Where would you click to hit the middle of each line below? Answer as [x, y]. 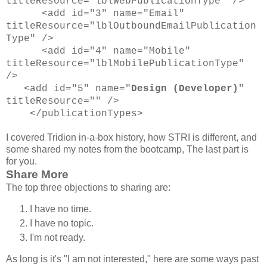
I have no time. [60, 209]
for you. [21, 162]
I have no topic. [62, 223]
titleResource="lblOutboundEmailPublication [131, 27]
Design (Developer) [185, 89]
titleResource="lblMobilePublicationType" [125, 64]
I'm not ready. [58, 237]
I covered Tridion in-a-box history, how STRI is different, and [131, 138]
